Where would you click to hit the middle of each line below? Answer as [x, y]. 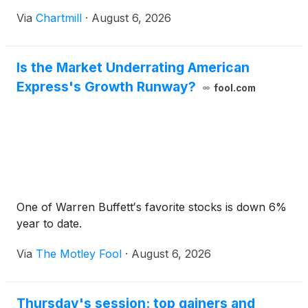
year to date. [49, 224]
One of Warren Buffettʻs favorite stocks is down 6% [152, 207]
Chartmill [59, 18]
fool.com [234, 88]
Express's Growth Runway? [106, 87]
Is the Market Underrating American [133, 68]
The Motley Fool [79, 254]
